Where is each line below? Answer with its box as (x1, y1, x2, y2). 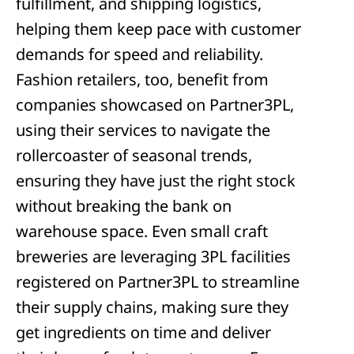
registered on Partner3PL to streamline (16, 271, 299, 292)
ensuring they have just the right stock (16, 170, 296, 191)
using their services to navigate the (16, 119, 270, 141)
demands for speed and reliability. (16, 43, 263, 65)
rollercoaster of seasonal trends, (16, 145, 252, 166)
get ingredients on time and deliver (16, 322, 271, 343)
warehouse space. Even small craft (16, 220, 268, 242)
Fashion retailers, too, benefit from (16, 69, 269, 90)
